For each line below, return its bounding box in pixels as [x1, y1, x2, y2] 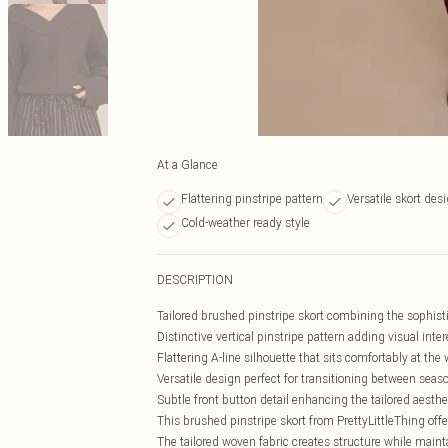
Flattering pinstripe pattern [181, 191, 323, 206]
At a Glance [157, 157, 218, 172]
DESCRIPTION [157, 272, 233, 287]
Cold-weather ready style [181, 215, 310, 230]
